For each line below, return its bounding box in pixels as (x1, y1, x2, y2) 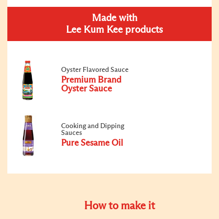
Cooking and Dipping (61, 122, 124, 130)
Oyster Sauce (61, 84, 112, 93)
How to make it (84, 200, 155, 212)
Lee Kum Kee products (66, 24, 163, 35)
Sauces (61, 129, 82, 136)
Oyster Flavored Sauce (61, 66, 129, 73)
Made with (91, 13, 137, 23)
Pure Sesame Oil (61, 138, 123, 148)
